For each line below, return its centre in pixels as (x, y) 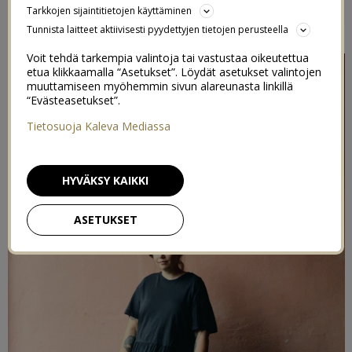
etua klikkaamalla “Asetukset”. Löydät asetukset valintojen (174, 72)
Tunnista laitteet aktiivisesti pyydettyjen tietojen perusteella (158, 29)
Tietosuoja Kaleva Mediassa (99, 126)
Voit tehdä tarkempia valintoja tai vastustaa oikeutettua (168, 58)
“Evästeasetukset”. (73, 100)
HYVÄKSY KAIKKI (105, 180)
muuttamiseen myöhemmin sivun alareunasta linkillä (160, 86)
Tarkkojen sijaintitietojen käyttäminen (109, 11)
